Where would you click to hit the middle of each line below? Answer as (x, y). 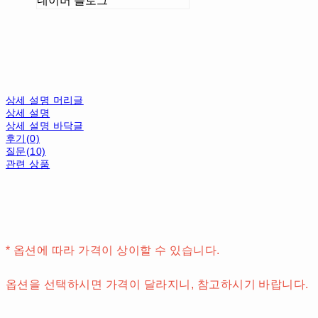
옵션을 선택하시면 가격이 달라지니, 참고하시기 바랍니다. (157, 285)
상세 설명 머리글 (45, 100)
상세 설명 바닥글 (45, 126)
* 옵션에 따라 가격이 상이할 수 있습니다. (113, 251)
